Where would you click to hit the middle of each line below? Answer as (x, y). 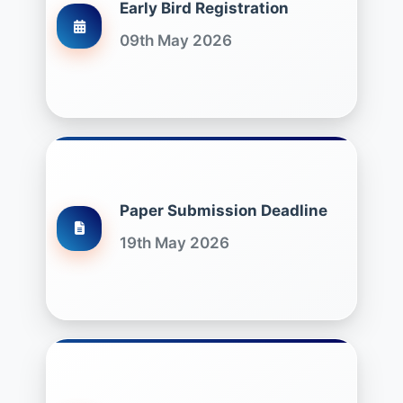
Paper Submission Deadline (224, 210)
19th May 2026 (175, 243)
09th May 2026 (176, 40)
